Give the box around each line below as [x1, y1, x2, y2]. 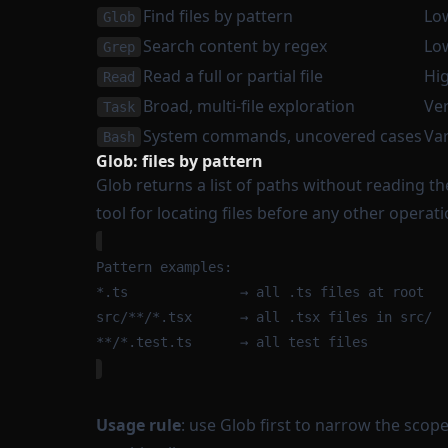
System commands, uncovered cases [143, 125, 422, 147]
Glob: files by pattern [96, 150, 263, 172]
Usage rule [96, 414, 181, 436]
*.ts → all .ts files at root [96, 284, 424, 300]
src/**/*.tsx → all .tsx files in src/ [96, 309, 432, 325]
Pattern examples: [96, 259, 232, 275]
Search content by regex [143, 35, 327, 57]
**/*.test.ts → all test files [96, 334, 368, 350]
